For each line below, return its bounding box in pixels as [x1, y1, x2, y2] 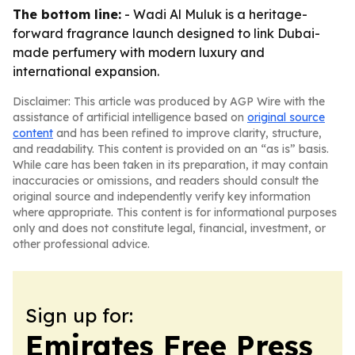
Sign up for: [25, 303, 133, 327]
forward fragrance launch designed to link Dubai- [13, 25, 320, 41]
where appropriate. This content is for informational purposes [13, 205, 337, 219]
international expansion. [13, 63, 159, 79]
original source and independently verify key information [13, 189, 311, 204]
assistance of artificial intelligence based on [13, 110, 247, 124]
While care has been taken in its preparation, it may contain [13, 158, 328, 172]
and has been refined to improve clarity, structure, [53, 126, 322, 140]
